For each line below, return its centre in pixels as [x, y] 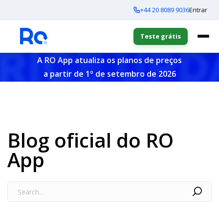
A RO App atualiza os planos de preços [109, 60]
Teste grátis [161, 36]
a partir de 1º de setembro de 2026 [109, 74]
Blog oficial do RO [90, 140]
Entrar [198, 10]
